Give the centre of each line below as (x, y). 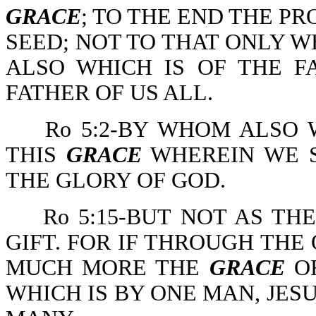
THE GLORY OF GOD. (116, 180)
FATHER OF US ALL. (109, 93)
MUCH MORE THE (108, 268)
